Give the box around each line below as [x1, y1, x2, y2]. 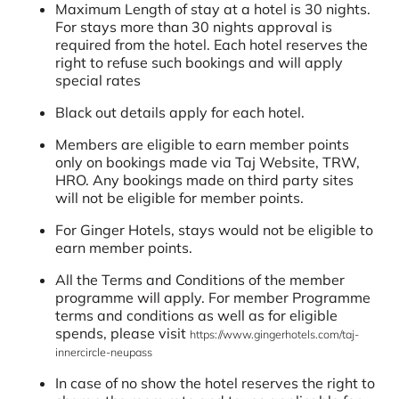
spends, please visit [55, 323, 191, 342]
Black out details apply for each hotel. [55, 102, 305, 121]
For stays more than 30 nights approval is [55, 17, 333, 36]
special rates [55, 70, 142, 89]
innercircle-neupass [55, 344, 153, 359]
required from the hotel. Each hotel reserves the [55, 35, 369, 53]
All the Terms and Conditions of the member [55, 270, 346, 289]
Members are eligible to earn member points [55, 134, 350, 153]
